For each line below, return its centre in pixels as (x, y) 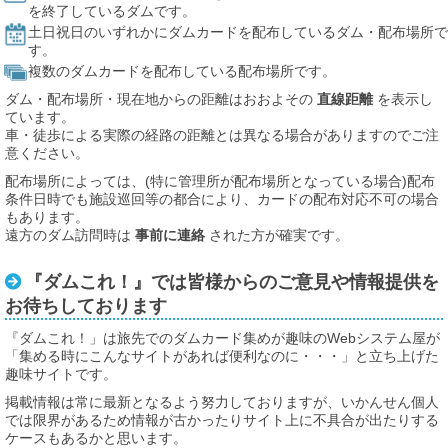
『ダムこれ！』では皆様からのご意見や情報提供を (232, 282)
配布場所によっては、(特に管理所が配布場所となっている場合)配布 (220, 181)
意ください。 (47, 153)
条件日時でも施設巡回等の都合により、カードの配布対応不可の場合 (222, 199)
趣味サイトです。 (61, 374)
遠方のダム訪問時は (70, 235)
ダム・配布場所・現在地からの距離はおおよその (161, 99)
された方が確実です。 (277, 235)
